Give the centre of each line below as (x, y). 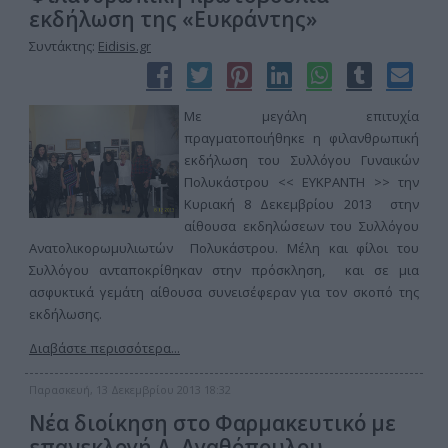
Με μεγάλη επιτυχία (301, 116)
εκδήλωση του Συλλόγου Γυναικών (301, 160)
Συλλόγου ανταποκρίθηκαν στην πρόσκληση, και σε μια (224, 270)
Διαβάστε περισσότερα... (104, 348)
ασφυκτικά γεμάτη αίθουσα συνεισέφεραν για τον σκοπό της (224, 292)
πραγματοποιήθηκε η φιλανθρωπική (301, 138)
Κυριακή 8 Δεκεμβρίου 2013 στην (301, 204)
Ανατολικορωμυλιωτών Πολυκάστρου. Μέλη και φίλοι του (224, 248)
